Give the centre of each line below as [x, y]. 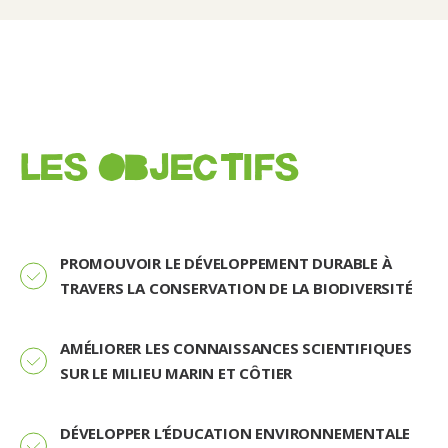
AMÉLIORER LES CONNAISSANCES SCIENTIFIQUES [236, 348]
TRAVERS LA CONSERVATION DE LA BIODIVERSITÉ [236, 288]
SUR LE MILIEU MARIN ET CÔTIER [176, 373]
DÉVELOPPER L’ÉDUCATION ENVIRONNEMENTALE [235, 433]
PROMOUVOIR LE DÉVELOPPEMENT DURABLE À [226, 263]
